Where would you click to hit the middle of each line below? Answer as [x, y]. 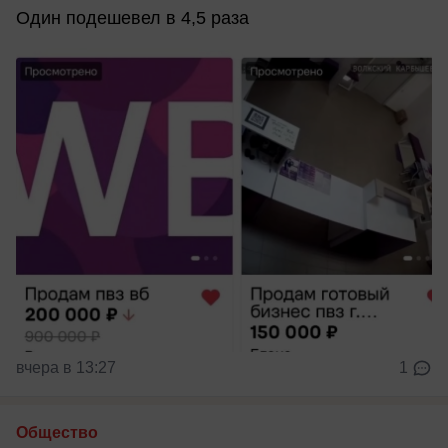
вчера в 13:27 [66, 367]
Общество [57, 432]
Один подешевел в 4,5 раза [132, 17]
